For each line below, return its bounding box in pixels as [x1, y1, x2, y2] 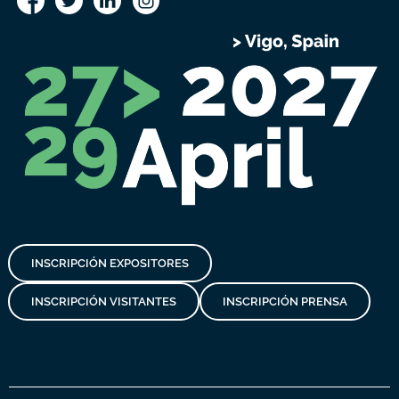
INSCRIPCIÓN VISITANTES [30, 294, 176, 308]
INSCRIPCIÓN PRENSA [222, 294, 347, 308]
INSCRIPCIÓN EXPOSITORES [30, 256, 189, 270]
